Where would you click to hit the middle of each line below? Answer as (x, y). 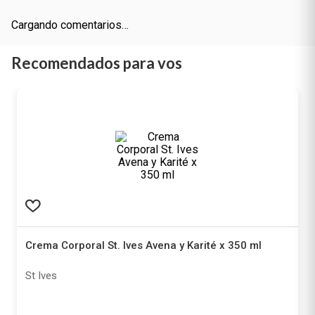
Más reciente (53, 31)
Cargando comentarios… (70, 76)
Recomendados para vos (97, 114)
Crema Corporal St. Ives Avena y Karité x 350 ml (143, 296)
